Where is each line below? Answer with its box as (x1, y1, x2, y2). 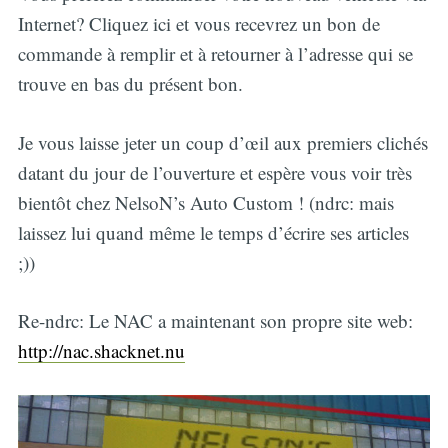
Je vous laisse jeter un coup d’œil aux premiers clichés (17, 129, 428, 155)
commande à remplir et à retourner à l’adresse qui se (17, 41, 413, 67)
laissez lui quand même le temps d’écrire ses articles (17, 219, 409, 245)
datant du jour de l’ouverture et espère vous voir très (17, 159, 412, 185)
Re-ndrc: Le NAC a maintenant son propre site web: (17, 308, 413, 334)
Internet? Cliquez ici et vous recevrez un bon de (17, 11, 380, 37)
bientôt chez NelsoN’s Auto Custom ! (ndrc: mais (17, 189, 394, 215)
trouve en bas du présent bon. (17, 71, 243, 97)
